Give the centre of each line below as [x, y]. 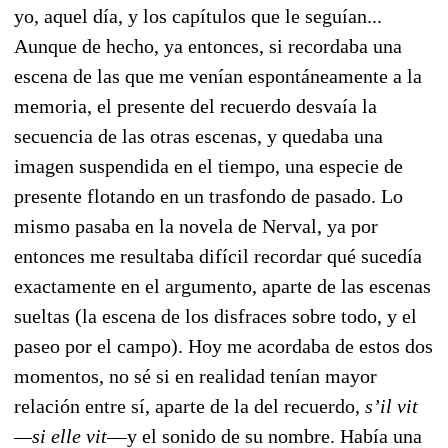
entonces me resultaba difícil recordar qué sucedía [218, 255]
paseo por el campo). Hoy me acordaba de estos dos [223, 345]
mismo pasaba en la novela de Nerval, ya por [196, 225]
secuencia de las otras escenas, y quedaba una [198, 135]
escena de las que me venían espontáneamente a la [218, 75]
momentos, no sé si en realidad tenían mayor [195, 375]
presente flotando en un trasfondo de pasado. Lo [208, 195]
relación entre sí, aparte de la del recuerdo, [189, 405]
